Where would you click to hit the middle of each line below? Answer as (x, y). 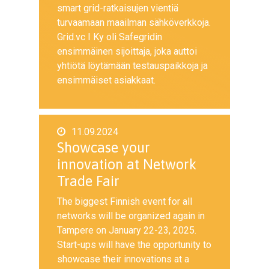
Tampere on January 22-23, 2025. (127, 230)
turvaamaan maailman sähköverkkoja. (134, 23)
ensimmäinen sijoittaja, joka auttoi (127, 51)
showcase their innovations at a (123, 259)
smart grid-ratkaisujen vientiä (118, 8)
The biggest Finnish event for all (125, 201)
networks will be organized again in (131, 216)
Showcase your (104, 147)
